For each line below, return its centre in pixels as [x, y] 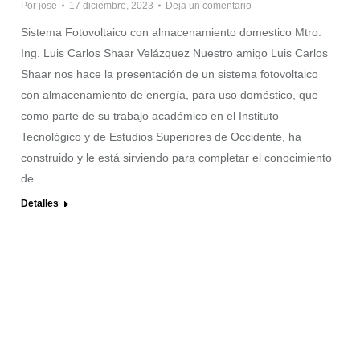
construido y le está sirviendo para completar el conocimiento [176, 157]
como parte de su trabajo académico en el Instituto [150, 115]
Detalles [40, 203]
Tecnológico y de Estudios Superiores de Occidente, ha [161, 136]
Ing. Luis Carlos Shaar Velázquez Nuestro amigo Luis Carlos [174, 53]
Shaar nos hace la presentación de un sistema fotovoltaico [170, 74]
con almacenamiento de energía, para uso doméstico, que [170, 94]
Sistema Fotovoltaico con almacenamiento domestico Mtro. [171, 32]
